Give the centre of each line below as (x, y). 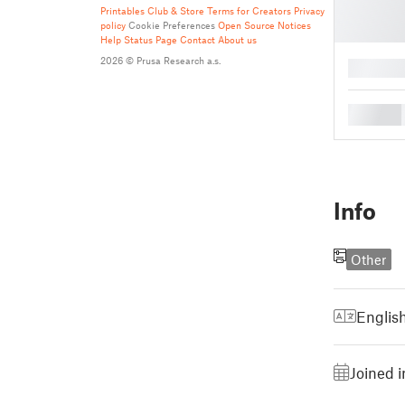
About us (237, 39)
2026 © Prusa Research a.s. (160, 60)
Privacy (309, 10)
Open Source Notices (264, 25)
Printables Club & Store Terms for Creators (196, 10)
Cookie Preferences (172, 25)
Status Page (151, 39)
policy (113, 25)
